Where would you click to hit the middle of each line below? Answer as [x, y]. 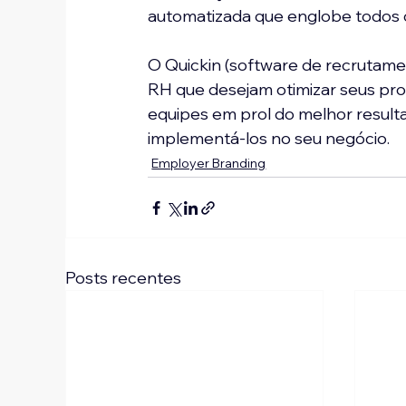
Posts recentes [124, 278]
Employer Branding [209, 164]
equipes [179, 114]
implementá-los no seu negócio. [269, 139]
